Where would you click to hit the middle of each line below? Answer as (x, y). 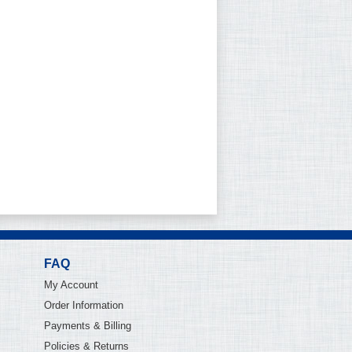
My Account (71, 285)
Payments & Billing (88, 326)
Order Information (84, 305)
